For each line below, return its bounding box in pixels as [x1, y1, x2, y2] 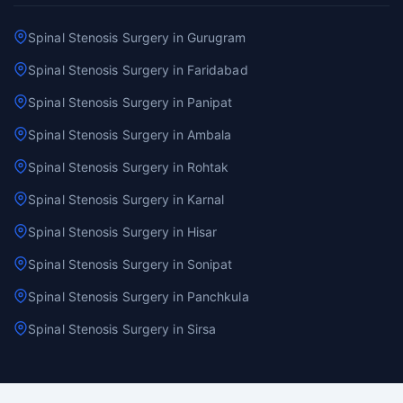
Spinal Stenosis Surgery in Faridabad [28, 61, 248, 77]
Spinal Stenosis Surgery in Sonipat [28, 255, 233, 272]
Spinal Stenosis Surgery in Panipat [28, 94, 233, 110]
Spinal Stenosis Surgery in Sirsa [28, 320, 217, 336]
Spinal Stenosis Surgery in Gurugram [28, 29, 246, 45]
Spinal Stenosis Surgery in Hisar [28, 223, 218, 239]
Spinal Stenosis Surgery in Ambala [28, 126, 232, 142]
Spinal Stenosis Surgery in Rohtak [28, 158, 229, 175]
